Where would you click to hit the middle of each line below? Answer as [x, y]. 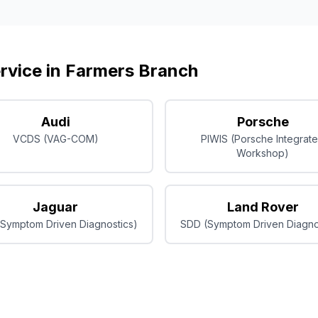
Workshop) [263, 153]
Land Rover [263, 207]
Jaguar [55, 207]
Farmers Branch [132, 71]
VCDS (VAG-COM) [55, 139]
